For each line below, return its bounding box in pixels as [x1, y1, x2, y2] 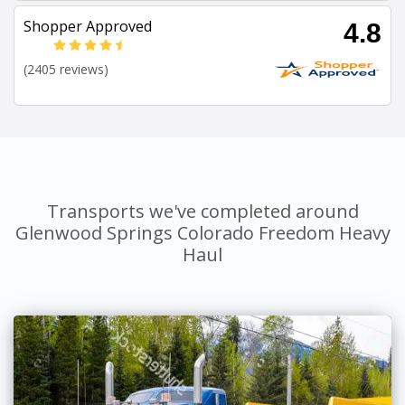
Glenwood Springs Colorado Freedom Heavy [14, 221, 391, 246]
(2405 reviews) [24, 61, 108, 79]
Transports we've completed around [46, 199, 359, 224]
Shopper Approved [24, 16, 152, 37]
